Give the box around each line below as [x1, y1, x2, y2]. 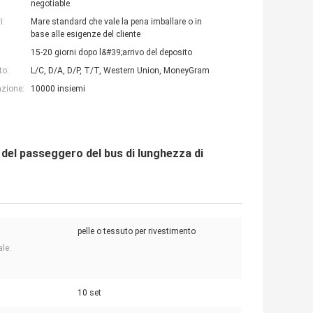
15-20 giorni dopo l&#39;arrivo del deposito [31, 48, 192, 58]
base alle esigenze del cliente [31, 29, 140, 40]
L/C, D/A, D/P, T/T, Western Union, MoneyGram [31, 66, 210, 76]
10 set [78, 288, 101, 298]
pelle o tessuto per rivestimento [78, 226, 196, 237]
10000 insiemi [31, 84, 85, 94]
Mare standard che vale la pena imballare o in [31, 17, 202, 27]
